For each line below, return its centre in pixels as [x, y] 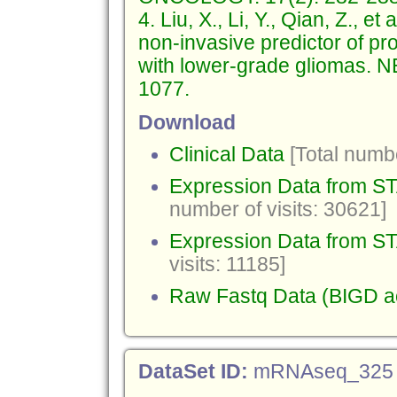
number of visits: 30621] [277, 210]
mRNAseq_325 [323, 372]
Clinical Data [226, 155]
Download [187, 123]
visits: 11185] [227, 265]
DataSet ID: [195, 372]
